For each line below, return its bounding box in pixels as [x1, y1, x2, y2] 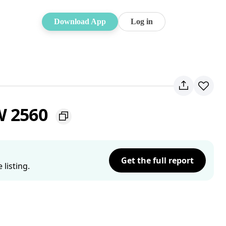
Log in [131, 17, 153, 26]
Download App [54, 17, 106, 26]
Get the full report [121, 155, 194, 166]
